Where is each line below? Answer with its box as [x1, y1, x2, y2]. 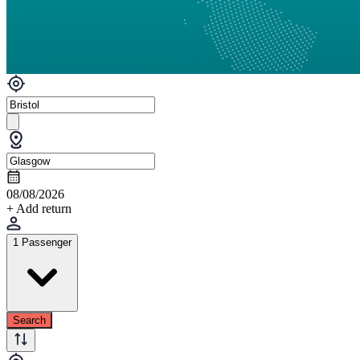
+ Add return [6, 201, 72, 215]
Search [13, 313, 46, 326]
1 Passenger [13, 235, 72, 248]
